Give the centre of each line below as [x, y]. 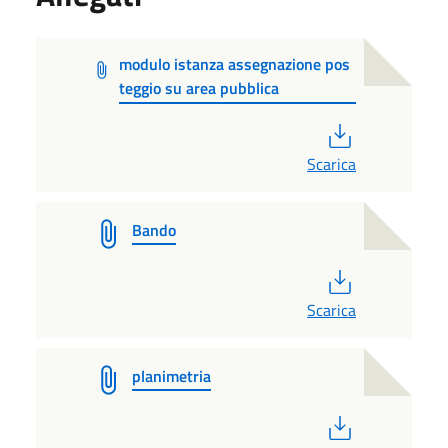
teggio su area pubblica [199, 87]
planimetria [171, 375]
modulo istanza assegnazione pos [235, 63]
